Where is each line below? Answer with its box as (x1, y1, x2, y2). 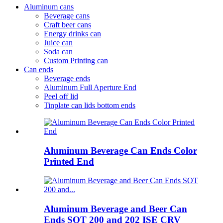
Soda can (44, 47, 73, 56)
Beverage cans (44, 11, 90, 20)
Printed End (44, 156, 94, 167)
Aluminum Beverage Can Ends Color (44, 145, 197, 156)
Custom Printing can (44, 56, 108, 65)
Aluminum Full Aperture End (44, 83, 136, 92)
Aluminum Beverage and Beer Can (44, 203, 187, 214)
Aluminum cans (24, 2, 74, 11)
